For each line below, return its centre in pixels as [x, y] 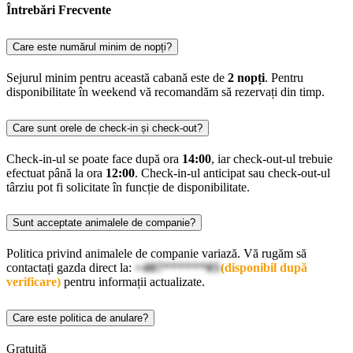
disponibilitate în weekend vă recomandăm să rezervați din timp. [165, 91]
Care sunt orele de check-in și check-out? [108, 128]
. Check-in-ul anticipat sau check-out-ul [232, 173]
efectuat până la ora [56, 173]
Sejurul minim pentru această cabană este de [117, 77]
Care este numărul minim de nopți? [92, 46]
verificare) [33, 282]
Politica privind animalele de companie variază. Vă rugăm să [156, 254]
